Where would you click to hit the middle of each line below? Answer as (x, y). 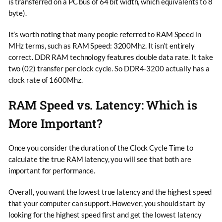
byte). (18, 13)
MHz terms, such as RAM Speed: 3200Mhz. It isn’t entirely (102, 45)
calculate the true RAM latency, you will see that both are (100, 159)
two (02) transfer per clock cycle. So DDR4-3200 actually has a (109, 68)
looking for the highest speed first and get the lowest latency (105, 214)
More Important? (55, 123)
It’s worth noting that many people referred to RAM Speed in (105, 34)
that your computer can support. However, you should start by (107, 203)
